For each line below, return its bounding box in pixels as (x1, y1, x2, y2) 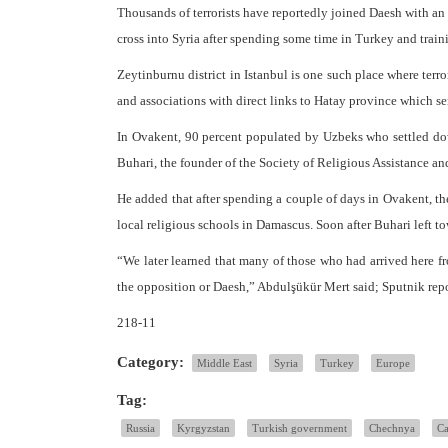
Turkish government (252, 422, 347, 435)
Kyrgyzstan (177, 422, 230, 435)
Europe (376, 357, 410, 370)
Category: (117, 354, 184, 371)
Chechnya (369, 422, 415, 435)
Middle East (197, 357, 252, 370)
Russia (126, 422, 155, 435)
